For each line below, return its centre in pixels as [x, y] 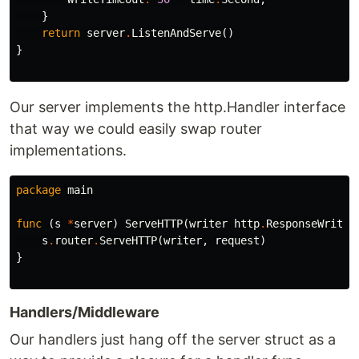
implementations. [68, 150]
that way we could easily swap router [136, 129]
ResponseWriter [311, 224]
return [61, 33]
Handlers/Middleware [85, 312]
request [237, 240]
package [38, 190]
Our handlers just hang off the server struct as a [173, 339]
